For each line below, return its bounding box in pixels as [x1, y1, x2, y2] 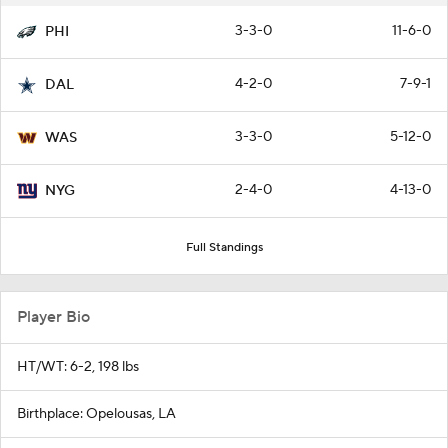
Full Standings [185, 240, 263, 256]
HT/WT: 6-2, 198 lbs [17, 358, 139, 377]
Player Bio [17, 307, 90, 328]
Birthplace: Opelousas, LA [17, 405, 176, 424]
